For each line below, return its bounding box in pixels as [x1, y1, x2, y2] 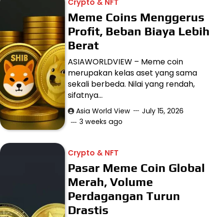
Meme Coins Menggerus [68, 10, 205, 24]
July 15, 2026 [142, 106, 184, 116]
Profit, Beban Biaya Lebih [68, 24, 210, 38]
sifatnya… [68, 90, 103, 101]
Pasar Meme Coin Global [68, 161, 205, 175]
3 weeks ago [79, 117, 123, 127]
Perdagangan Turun [68, 189, 181, 203]
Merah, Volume [68, 175, 154, 189]
